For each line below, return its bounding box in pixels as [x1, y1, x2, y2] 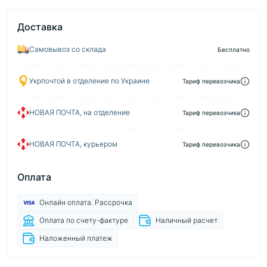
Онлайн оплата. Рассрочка [39, 198, 132, 207]
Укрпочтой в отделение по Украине [29, 76, 150, 85]
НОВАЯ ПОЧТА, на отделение [29, 108, 130, 117]
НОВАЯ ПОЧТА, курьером [29, 139, 117, 148]
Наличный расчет [156, 216, 218, 225]
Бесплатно [218, 45, 250, 53]
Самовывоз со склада [29, 45, 106, 54]
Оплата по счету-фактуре [39, 216, 128, 225]
